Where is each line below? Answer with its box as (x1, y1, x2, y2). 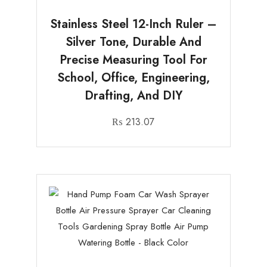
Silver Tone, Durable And (65, 33, 201, 51)
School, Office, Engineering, (57, 69, 210, 87)
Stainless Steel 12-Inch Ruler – (50, 15, 217, 33)
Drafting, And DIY (84, 87, 182, 105)
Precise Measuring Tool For (59, 51, 207, 69)
